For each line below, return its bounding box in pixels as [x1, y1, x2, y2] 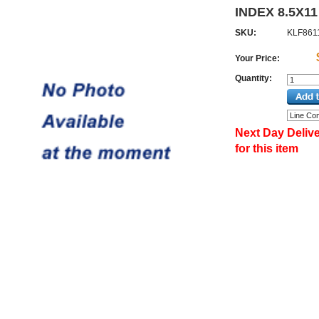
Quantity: [235, 73, 272, 83]
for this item [235, 142, 298, 155]
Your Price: [235, 53, 280, 63]
